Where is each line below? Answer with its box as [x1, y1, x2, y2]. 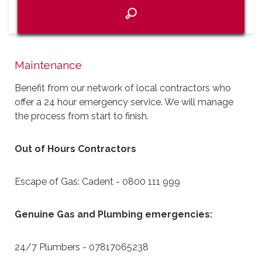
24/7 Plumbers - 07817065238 [15, 242, 151, 253]
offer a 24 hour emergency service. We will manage [15, 96, 233, 108]
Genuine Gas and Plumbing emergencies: [15, 209, 212, 220]
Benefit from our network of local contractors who [15, 82, 231, 94]
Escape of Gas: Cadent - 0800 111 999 [15, 176, 180, 188]
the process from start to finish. [15, 111, 149, 122]
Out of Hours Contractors [15, 143, 136, 155]
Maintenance [15, 58, 82, 71]
